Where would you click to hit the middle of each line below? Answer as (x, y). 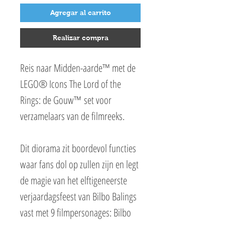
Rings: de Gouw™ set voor (66, 100)
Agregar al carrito (80, 13)
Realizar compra (80, 38)
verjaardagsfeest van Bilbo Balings (78, 196)
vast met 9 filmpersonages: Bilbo (76, 212)
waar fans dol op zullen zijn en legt (79, 164)
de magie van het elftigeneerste (74, 180)
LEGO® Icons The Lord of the (71, 84)
